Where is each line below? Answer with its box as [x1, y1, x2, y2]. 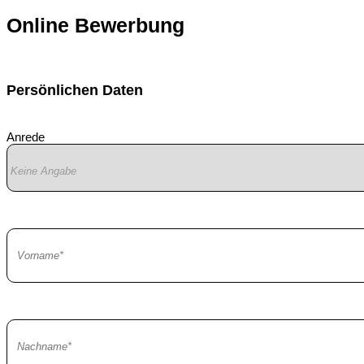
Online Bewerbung [6, 13, 184, 37]
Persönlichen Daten [6, 82, 143, 99]
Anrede [6, 129, 45, 144]
